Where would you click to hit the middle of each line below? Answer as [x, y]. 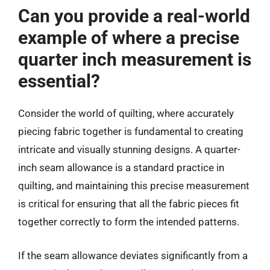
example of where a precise [129, 38]
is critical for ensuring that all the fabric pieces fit [129, 204]
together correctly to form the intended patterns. [129, 222]
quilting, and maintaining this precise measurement [134, 186]
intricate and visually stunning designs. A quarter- [129, 149]
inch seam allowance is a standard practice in [121, 168]
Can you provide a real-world [134, 16]
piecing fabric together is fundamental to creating [131, 131]
